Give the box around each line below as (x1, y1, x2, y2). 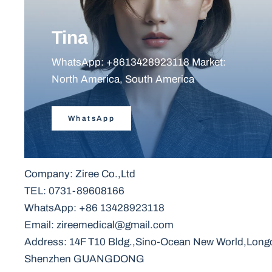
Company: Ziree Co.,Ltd (24, 168, 136, 180)
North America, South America (52, 73, 195, 86)
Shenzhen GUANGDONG (24, 253, 145, 265)
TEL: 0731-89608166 (24, 185, 125, 197)
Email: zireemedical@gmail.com (24, 219, 174, 231)
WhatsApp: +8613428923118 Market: (52, 56, 226, 69)
